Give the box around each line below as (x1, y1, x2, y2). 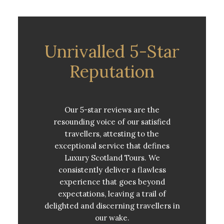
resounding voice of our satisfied (53, 116, 170, 126)
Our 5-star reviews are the (64, 104, 159, 114)
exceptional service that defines (54, 140, 169, 150)
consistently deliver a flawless (58, 164, 166, 174)
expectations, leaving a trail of (58, 188, 166, 198)
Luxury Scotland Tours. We (64, 152, 160, 162)
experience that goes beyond (59, 176, 165, 186)
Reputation (69, 60, 154, 82)
